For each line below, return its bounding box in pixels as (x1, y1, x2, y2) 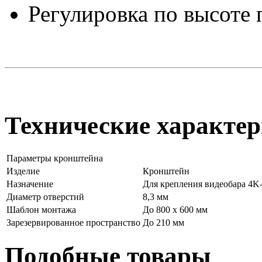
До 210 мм (143, 218, 184, 228)
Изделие (6, 166, 40, 177)
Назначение (6, 179, 53, 189)
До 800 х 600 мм (143, 205, 208, 215)
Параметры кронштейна (6, 153, 103, 164)
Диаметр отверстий (6, 192, 84, 202)
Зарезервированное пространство (6, 218, 140, 228)
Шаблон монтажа (6, 205, 76, 215)
